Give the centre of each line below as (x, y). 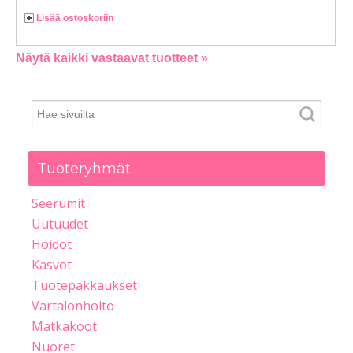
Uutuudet (60, 224)
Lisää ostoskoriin (75, 18)
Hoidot (52, 245)
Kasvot (52, 265)
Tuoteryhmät (84, 169)
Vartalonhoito (73, 306)
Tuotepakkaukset (84, 286)
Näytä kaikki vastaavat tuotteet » (112, 58)
